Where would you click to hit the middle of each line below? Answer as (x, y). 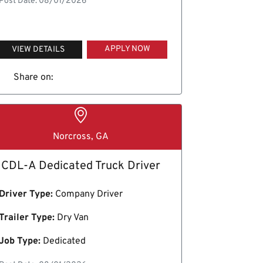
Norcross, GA (80, 137)
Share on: (34, 77)
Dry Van (71, 218)
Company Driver (87, 195)
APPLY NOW (127, 49)
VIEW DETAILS (38, 49)
